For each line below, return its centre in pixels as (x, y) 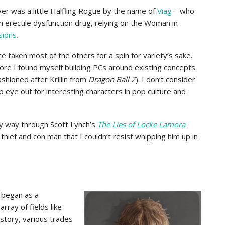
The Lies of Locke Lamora (141, 124)
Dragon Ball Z (112, 79)
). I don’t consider (165, 79)
